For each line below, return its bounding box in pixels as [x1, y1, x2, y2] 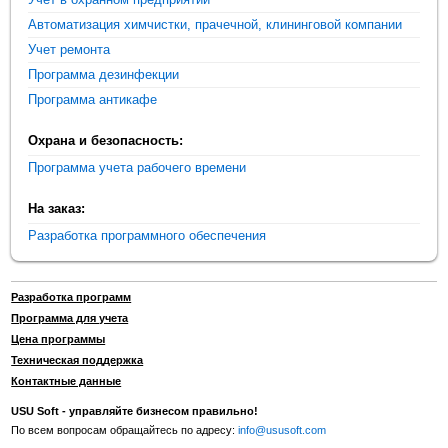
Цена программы [11, 333, 106, 346]
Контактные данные [11, 375, 122, 388]
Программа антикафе [28, 91, 158, 107]
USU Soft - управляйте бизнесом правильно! [11, 405, 259, 418]
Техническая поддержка [11, 354, 144, 367]
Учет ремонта [28, 41, 111, 57]
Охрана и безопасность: [28, 132, 184, 148]
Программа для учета [11, 312, 129, 325]
